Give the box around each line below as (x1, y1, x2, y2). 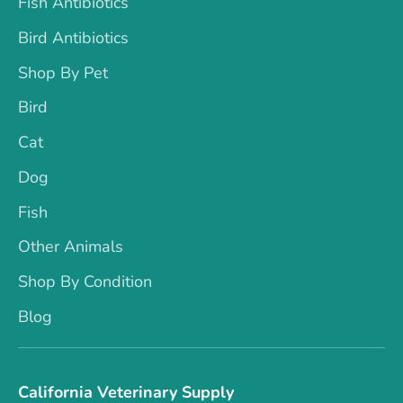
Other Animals (18, 236, 123, 258)
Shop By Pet (18, 61, 108, 84)
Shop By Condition (18, 271, 152, 293)
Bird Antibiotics (18, 26, 129, 49)
